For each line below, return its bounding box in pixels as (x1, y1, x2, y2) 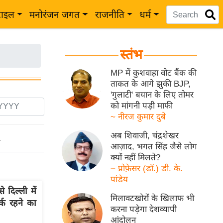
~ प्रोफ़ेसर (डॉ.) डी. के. (111, 164, 183, 173)
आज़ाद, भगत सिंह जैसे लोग (111, 142, 198, 151)
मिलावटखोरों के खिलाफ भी (111, 194, 195, 203)
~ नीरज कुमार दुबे (111, 112, 166, 121)
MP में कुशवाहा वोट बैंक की (111, 68, 197, 78)
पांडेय (111, 175, 128, 184)
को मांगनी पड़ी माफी (111, 101, 173, 111)
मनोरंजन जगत (29, 9, 80, 20)
